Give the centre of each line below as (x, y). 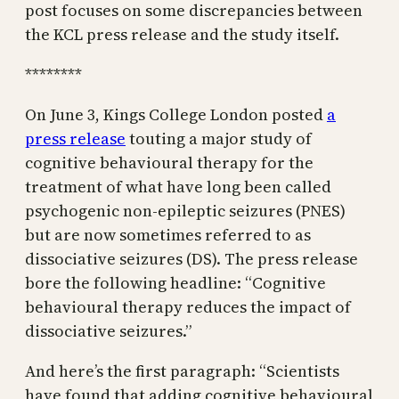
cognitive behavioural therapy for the (169, 162)
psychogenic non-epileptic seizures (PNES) (185, 210)
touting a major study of (219, 138)
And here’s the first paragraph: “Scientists (182, 370)
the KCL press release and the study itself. (182, 34)
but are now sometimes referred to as (168, 234)
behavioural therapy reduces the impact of (188, 306)
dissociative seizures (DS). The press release (191, 258)
